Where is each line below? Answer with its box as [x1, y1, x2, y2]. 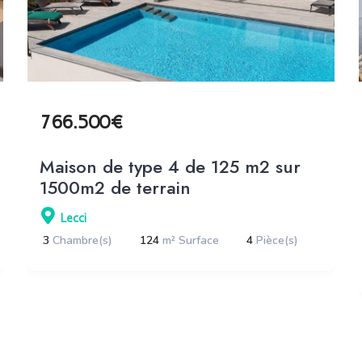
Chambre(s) [53, 232, 113, 248]
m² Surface [162, 232, 220, 248]
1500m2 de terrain [40, 174, 192, 200]
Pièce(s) [256, 232, 299, 248]
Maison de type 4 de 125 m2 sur [40, 153, 301, 179]
